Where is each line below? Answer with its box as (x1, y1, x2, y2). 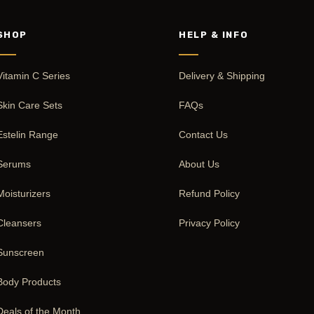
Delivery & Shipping (179, 70, 266, 82)
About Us (179, 158, 220, 170)
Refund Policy (179, 188, 240, 200)
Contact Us (179, 129, 228, 141)
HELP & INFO (179, 29, 249, 41)
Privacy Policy (179, 217, 240, 229)
